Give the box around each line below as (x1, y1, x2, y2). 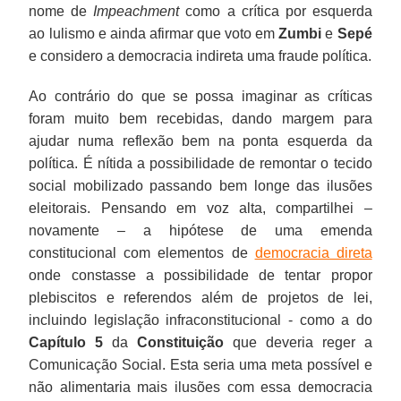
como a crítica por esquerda (179, 3, 372, 19)
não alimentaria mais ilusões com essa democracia (29, 379, 372, 395)
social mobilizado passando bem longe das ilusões (29, 177, 372, 193)
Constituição (137, 334, 225, 350)
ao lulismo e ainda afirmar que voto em (29, 25, 279, 41)
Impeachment (93, 3, 180, 19)
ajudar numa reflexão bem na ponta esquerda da (29, 132, 372, 149)
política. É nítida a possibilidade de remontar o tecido (29, 155, 372, 171)
